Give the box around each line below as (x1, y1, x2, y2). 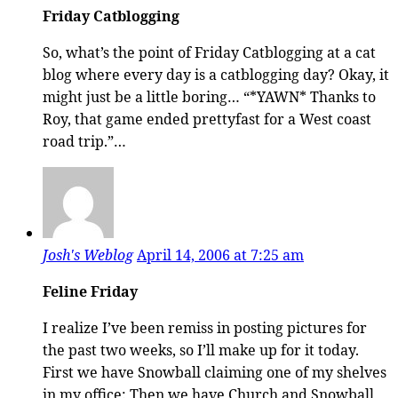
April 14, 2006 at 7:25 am (137, 244, 304, 265)
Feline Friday (43, 281, 138, 301)
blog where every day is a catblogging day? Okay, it (43, 64, 389, 84)
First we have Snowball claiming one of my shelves (43, 362, 386, 382)
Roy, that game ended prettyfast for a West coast (43, 108, 371, 129)
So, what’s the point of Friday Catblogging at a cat (43, 42, 376, 62)
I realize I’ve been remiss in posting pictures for (43, 317, 367, 338)
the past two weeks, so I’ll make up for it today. (43, 339, 359, 360)
